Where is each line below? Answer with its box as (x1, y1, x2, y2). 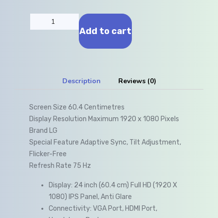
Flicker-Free (29, 150, 67, 159)
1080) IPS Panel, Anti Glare (49, 193, 132, 201)
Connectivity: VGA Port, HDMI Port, (49, 204, 157, 213)
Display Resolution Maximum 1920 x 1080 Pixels (29, 115, 179, 124)
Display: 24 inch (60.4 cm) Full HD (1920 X (49, 181, 177, 190)
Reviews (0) (118, 76, 156, 86)
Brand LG (29, 127, 57, 135)
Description (62, 76, 101, 86)
